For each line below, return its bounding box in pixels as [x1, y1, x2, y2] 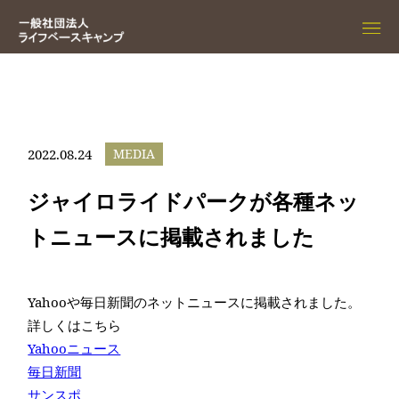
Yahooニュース [28, 339, 121, 357]
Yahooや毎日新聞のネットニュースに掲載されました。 [28, 293, 362, 311]
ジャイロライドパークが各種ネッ [28, 186, 360, 216]
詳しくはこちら [28, 316, 122, 334]
